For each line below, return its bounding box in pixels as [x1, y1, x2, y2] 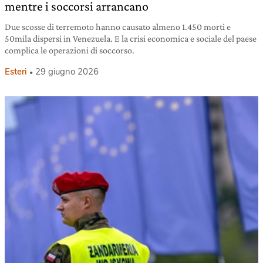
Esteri [5, 65, 27, 77]
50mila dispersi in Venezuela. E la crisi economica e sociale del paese [5, 33, 257, 43]
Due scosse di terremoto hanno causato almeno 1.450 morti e [5, 21, 231, 32]
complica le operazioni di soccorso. [5, 45, 134, 55]
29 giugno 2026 [35, 65, 99, 77]
